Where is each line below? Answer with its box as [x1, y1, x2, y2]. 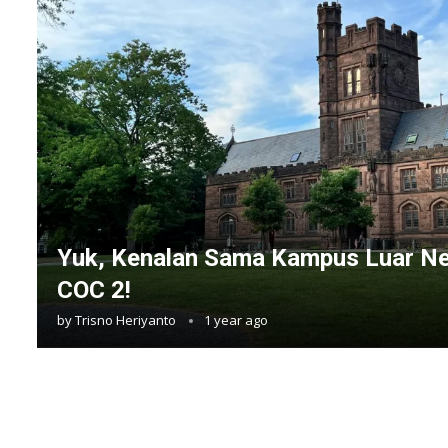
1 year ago [204, 311, 268, 329]
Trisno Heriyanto [75, 311, 176, 329]
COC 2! [57, 276, 131, 304]
